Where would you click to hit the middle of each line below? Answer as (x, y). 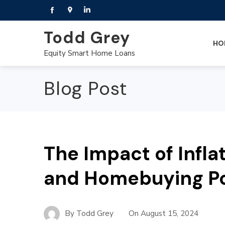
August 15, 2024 (170, 213)
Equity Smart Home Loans (89, 53)
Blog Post (85, 88)
